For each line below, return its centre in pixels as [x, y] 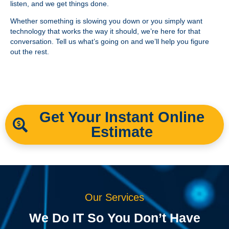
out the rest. [30, 51]
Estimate [122, 132]
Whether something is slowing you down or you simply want [106, 21]
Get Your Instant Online [122, 117]
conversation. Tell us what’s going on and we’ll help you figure [110, 41]
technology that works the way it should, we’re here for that [105, 31]
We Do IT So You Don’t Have [114, 218]
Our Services [114, 198]
